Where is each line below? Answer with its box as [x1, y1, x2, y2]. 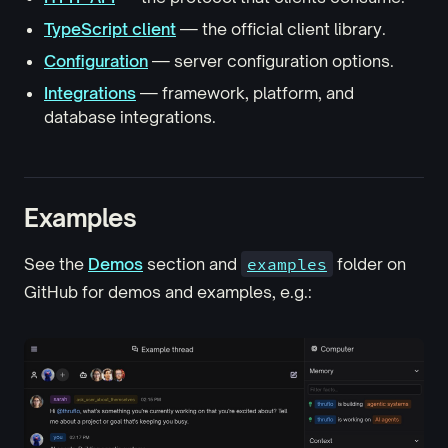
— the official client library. [176, 19, 386, 40]
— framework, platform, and [136, 83, 354, 104]
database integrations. [44, 107, 216, 128]
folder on [333, 254, 406, 275]
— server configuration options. [148, 51, 394, 72]
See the [24, 254, 88, 275]
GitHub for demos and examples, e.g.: [24, 282, 312, 303]
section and [143, 254, 241, 275]
